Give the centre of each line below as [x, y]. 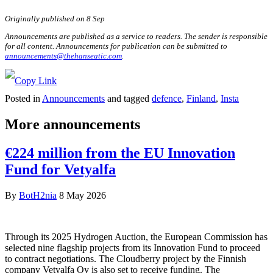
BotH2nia [38, 195]
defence [167, 98]
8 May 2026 [83, 195]
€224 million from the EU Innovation [120, 153]
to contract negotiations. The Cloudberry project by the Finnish [126, 258]
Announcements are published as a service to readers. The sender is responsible [136, 36]
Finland [201, 98]
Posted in [23, 98]
